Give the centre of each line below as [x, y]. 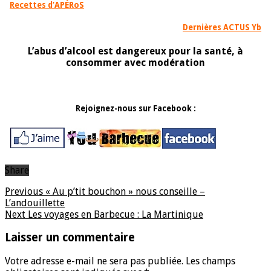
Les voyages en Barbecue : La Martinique [114, 214]
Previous [24, 191]
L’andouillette [35, 203]
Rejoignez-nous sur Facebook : [135, 109]
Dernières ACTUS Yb [222, 27]
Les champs [211, 261]
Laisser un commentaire [70, 238]
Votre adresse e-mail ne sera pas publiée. [94, 261]
